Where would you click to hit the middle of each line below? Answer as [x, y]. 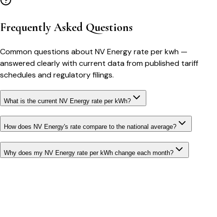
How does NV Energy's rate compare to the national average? [90, 127]
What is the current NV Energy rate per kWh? [67, 101]
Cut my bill [30, 201]
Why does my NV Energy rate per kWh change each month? [89, 153]
